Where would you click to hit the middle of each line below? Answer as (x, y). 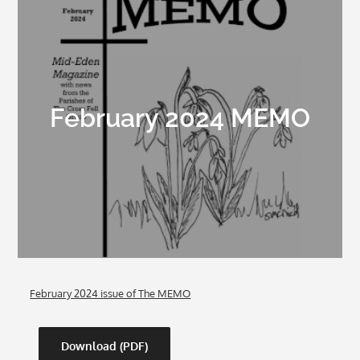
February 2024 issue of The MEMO (110, 293)
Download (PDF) (104, 346)
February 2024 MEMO (180, 118)
